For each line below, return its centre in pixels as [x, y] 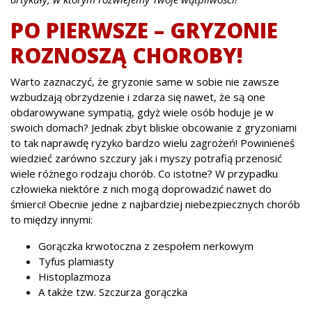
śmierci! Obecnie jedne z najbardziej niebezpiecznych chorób [155, 204]
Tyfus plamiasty [76, 261]
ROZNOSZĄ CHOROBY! [127, 55]
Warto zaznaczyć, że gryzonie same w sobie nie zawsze [145, 81]
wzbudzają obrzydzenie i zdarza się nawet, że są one [138, 96]
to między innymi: [52, 219]
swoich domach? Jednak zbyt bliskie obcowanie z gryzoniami [154, 127]
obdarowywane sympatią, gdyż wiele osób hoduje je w [142, 112]
